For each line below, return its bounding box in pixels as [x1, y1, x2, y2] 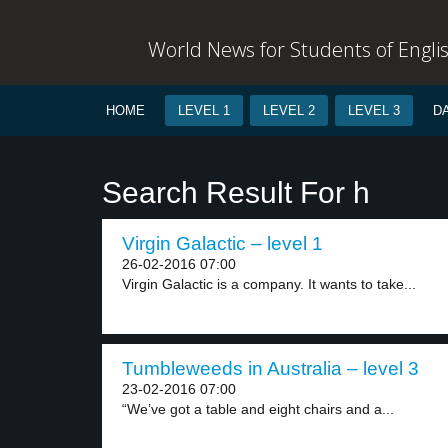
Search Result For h [102, 176, 370, 209]
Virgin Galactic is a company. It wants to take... [122, 276, 416, 292]
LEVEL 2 [263, 103, 315, 118]
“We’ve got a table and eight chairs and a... [122, 401, 394, 417]
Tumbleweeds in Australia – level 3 [122, 358, 419, 379]
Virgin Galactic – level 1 [122, 233, 323, 254]
